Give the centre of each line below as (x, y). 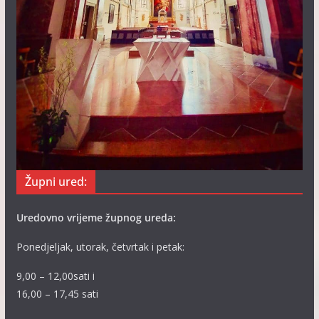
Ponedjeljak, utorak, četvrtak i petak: (100, 247)
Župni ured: (56, 182)
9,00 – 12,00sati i (55, 276)
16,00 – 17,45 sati (57, 294)
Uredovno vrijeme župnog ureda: (97, 218)
